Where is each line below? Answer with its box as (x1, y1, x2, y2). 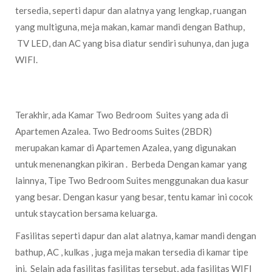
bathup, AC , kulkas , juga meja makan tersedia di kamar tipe (15, 246, 248, 257)
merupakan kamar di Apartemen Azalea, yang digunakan (15, 142, 236, 153)
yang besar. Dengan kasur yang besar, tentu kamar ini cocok (15, 191, 253, 202)
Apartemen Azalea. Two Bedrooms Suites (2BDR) (15, 126, 214, 137)
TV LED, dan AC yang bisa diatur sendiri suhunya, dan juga (15, 38, 249, 49)
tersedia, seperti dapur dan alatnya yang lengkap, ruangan (15, 5, 246, 16)
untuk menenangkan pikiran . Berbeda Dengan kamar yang (15, 158, 247, 169)
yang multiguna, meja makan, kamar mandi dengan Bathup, (15, 21, 245, 32)
